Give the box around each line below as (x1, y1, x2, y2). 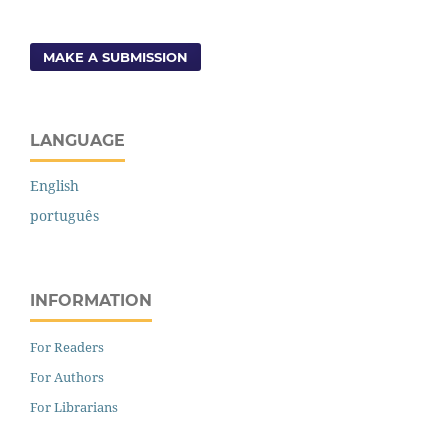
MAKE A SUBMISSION (43, 48, 189, 65)
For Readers (30, 338, 104, 357)
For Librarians (30, 398, 118, 417)
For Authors (30, 368, 104, 387)
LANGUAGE (30, 130, 125, 150)
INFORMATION (30, 291, 152, 311)
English (30, 176, 79, 196)
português (30, 206, 99, 226)
